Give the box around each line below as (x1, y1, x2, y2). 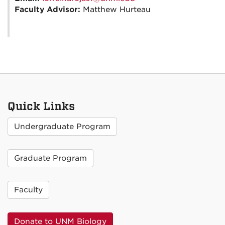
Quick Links (8, 99, 75, 113)
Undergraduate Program (14, 122, 110, 131)
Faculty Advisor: (15, 5, 83, 14)
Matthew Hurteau (83, 5, 151, 14)
